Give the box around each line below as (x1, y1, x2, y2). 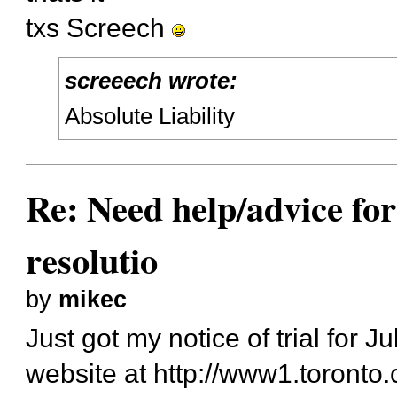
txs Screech (26, 12, 173, 43)
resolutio (26, 234, 159, 287)
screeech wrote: (65, 68, 238, 94)
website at (26, 357, 154, 388)
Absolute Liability (65, 104, 236, 129)
